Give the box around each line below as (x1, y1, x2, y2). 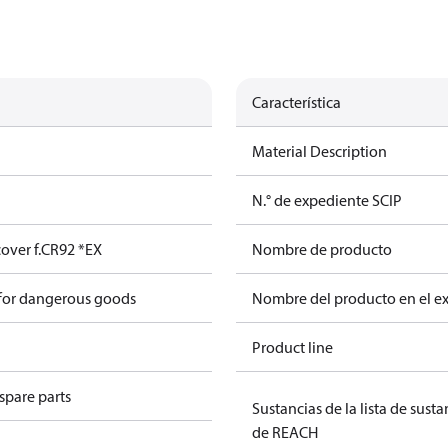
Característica (252, 92, 341, 112)
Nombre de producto (252, 239, 392, 259)
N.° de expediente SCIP (252, 190, 402, 210)
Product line (252, 337, 333, 357)
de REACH (252, 422, 318, 442)
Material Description (252, 141, 387, 161)
